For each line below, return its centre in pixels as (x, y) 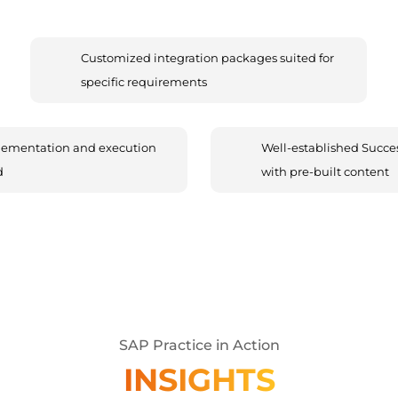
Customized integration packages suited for (208, 57)
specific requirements (144, 81)
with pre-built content (326, 171)
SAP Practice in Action (199, 345)
